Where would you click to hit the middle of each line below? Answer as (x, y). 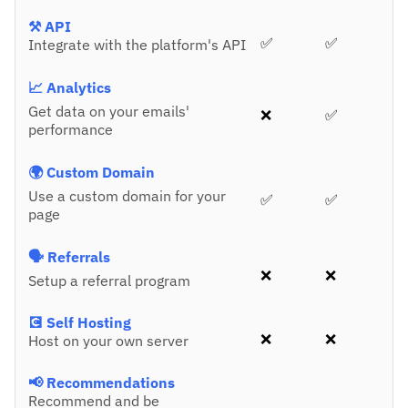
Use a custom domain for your (127, 196)
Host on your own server (108, 341)
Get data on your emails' (109, 112)
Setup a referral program (109, 281)
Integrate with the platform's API (137, 45)
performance (71, 130)
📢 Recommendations (102, 383)
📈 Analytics (70, 88)
